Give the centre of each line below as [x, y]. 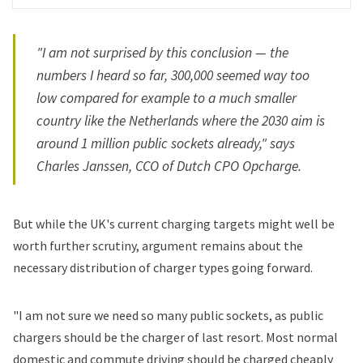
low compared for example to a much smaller [167, 98]
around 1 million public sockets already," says [166, 144]
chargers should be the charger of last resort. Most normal [175, 337]
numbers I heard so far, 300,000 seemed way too [173, 76]
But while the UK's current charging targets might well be [174, 224]
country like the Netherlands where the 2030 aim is [181, 121]
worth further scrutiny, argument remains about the [158, 246]
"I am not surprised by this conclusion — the [163, 53]
